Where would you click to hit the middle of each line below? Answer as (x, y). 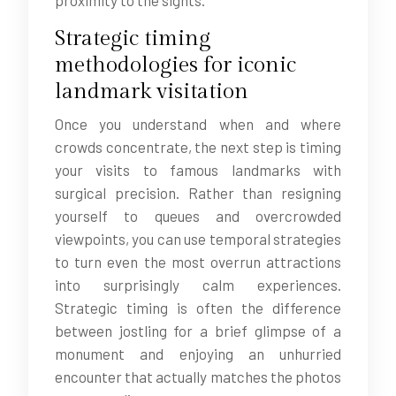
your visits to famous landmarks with (198, 170)
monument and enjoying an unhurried (198, 354)
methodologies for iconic (175, 65)
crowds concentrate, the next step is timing (198, 147)
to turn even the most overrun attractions (198, 262)
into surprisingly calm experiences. (198, 285)
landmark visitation (152, 91)
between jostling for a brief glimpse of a (198, 331)
